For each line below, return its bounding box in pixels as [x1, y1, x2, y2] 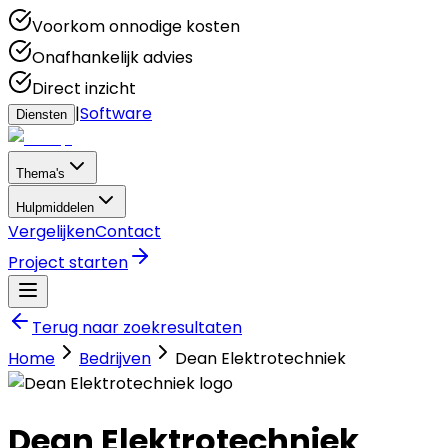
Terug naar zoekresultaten [32, 316, 242, 339]
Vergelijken [8, 220, 95, 243]
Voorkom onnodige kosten [32, 15, 240, 38]
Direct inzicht [32, 77, 136, 100]
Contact [95, 220, 161, 243]
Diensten [16, 107, 67, 122]
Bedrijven [79, 347, 151, 370]
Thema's [16, 166, 65, 181]
